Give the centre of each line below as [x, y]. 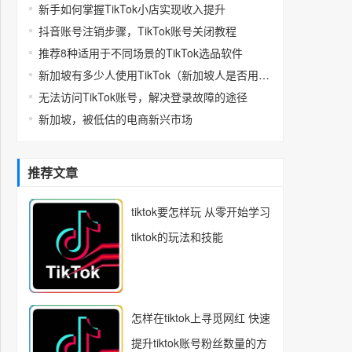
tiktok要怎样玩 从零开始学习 [201, 211]
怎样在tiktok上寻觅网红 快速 [201, 317]
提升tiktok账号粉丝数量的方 [199, 343]
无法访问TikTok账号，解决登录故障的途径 [143, 97]
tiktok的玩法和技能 [177, 236]
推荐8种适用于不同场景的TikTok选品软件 [141, 53]
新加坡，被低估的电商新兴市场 [115, 119]
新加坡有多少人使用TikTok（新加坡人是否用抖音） [264, 75]
